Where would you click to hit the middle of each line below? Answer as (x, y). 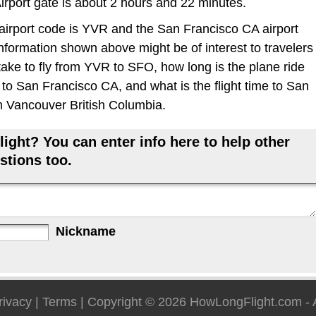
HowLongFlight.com (246, 302)
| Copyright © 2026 (133, 302)
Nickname (86, 231)
